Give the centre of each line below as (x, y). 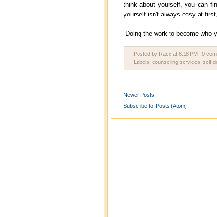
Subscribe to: (140, 106)
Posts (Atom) (171, 106)
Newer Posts (139, 95)
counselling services (176, 62)
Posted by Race (153, 54)
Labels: (143, 62)
